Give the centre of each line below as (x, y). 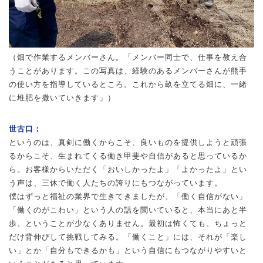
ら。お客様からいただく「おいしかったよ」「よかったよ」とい (128, 169)
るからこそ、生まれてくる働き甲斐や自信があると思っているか (128, 156)
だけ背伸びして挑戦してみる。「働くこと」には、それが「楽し (128, 237)
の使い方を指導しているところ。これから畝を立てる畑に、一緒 (128, 84)
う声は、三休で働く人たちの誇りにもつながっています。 (116, 183)
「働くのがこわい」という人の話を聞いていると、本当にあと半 (128, 210)
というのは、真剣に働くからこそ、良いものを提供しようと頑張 (128, 142)
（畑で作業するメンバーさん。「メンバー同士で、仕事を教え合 (128, 57)
